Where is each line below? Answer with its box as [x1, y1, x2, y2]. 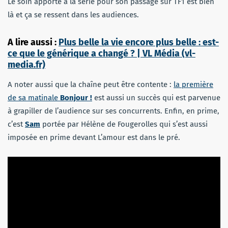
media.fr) [8, 59, 45, 71]
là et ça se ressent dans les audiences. [8, 10, 139, 20]
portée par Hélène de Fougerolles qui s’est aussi [40, 120, 208, 129]
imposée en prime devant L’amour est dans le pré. [8, 133, 180, 142]
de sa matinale [8, 93, 60, 103]
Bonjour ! [60, 93, 92, 103]
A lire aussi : [8, 37, 59, 48]
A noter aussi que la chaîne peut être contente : [8, 80, 174, 90]
